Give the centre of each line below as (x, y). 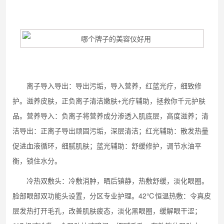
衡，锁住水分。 (37, 160)
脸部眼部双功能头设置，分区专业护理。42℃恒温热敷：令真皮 (112, 195)
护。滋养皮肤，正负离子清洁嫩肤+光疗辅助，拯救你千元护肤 (109, 100)
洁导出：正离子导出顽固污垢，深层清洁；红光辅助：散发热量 (110, 130)
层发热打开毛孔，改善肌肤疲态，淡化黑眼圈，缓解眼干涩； (107, 210)
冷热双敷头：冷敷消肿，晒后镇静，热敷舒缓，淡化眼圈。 (110, 180)
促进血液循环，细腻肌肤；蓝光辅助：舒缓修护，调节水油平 (107, 145)
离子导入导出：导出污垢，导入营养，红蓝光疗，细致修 (107, 85)
